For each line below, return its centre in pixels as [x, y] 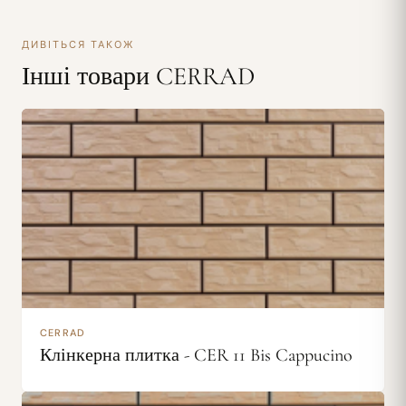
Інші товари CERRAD [138, 76]
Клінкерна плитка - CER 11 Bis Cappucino [196, 355]
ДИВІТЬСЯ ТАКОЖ [78, 44]
